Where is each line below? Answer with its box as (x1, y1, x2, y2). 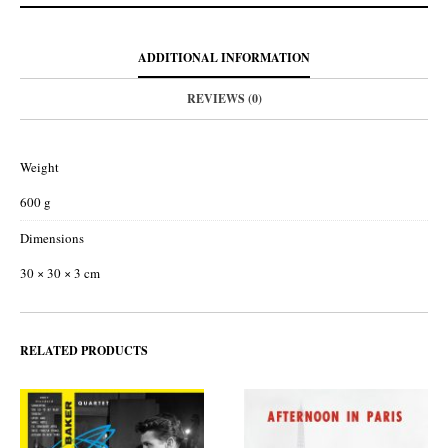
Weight (20, 158, 59, 176)
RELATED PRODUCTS (20, 342, 148, 359)
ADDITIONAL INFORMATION (138, 49, 310, 66)
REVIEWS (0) (186, 90, 262, 107)
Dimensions (20, 229, 84, 247)
